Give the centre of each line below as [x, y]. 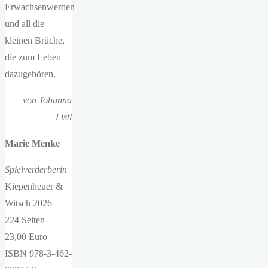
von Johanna [47, 100]
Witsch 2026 [28, 203]
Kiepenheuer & [34, 187]
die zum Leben [33, 57]
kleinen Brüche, [35, 41]
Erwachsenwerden [40, 7]
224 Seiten [25, 220]
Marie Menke [32, 144]
